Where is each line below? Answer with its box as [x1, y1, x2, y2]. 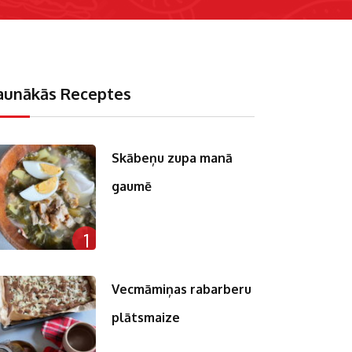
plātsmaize [112, 310, 181, 326]
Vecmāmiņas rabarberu [112, 281, 252, 298]
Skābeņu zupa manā [112, 150, 233, 166]
